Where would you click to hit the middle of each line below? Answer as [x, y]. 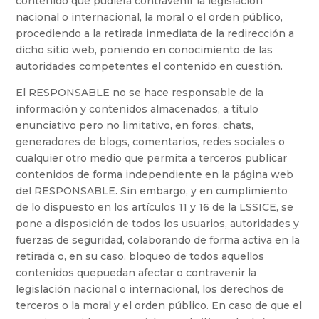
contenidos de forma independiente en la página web [155, 175]
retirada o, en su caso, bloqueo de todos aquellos [140, 257]
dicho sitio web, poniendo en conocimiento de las [145, 50]
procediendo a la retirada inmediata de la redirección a [155, 34]
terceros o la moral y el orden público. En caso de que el [159, 306]
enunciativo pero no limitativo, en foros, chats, [135, 126]
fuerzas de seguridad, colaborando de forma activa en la [158, 240]
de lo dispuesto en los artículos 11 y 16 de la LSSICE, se [155, 208]
